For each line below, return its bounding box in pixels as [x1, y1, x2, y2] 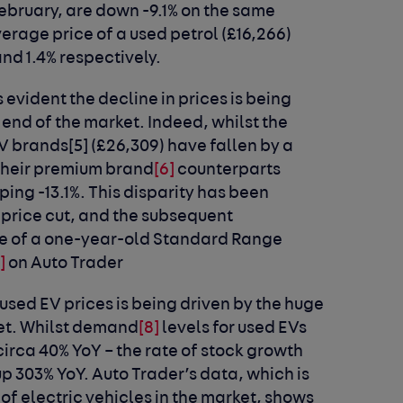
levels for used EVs [159, 320, 308, 338]
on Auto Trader [5, 255, 124, 273]
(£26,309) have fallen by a [88, 139, 294, 157]
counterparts [175, 162, 282, 180]
